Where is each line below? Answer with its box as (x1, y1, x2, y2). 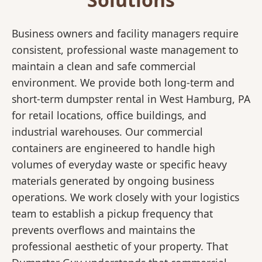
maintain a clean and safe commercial (12, 59, 196, 74)
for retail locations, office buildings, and (12, 108, 206, 123)
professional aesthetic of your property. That (12, 239, 228, 254)
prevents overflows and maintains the (12, 223, 195, 237)
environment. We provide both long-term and (12, 75, 235, 90)
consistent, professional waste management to (12, 43, 239, 57)
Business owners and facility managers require (12, 26, 239, 41)
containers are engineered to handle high (12, 141, 215, 156)
